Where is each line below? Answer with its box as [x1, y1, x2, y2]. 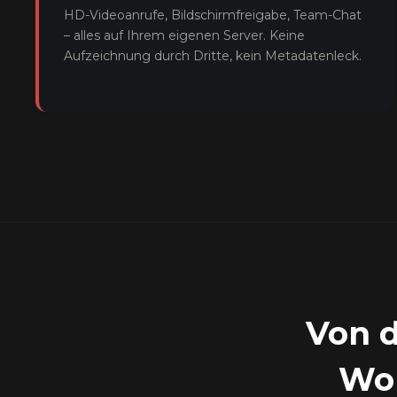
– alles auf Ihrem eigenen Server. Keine [64, 27, 305, 43]
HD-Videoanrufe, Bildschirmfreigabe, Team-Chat [64, 7, 362, 23]
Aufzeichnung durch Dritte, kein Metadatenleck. [64, 48, 362, 64]
